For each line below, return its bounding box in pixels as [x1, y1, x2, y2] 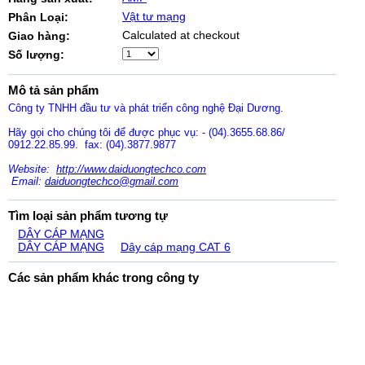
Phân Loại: [8, 11, 68, 24]
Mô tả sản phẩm [8, 83, 99, 97]
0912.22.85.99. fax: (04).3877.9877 [8, 139, 176, 151]
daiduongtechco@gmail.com [45, 175, 178, 187]
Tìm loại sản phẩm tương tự [8, 209, 168, 222]
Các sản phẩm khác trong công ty [8, 270, 199, 284]
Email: [8, 175, 45, 187]
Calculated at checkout [122, 29, 240, 42]
